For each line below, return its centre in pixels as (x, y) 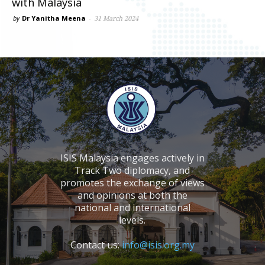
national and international (132, 207)
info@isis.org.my (158, 245)
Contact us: (96, 245)
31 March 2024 (116, 18)
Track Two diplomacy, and (132, 170)
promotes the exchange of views (132, 182)
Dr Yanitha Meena (54, 18)
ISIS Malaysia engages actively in (132, 158)
